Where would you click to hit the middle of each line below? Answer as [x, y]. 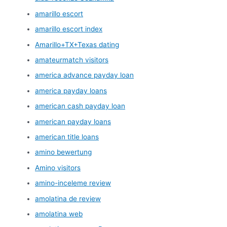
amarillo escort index [69, 29]
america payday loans [71, 90]
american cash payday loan [80, 106]
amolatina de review [68, 198]
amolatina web [59, 214]
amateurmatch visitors [72, 60]
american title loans [67, 137]
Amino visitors [58, 167]
